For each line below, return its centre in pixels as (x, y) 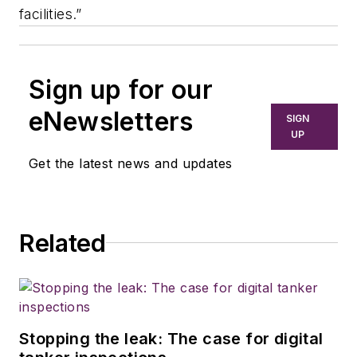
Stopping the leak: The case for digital (171, 338)
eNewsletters (111, 121)
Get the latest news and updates (131, 163)
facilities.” (51, 14)
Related (63, 243)
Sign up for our (121, 89)
